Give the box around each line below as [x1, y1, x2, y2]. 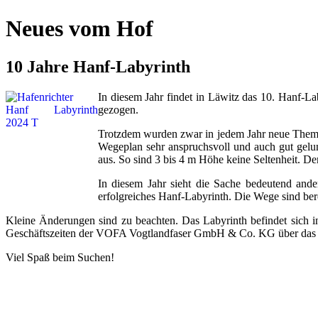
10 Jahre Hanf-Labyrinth [6, 57, 190, 76]
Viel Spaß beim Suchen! [6, 251, 114, 263]
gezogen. [98, 103, 138, 116]
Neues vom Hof [6, 16, 153, 42]
